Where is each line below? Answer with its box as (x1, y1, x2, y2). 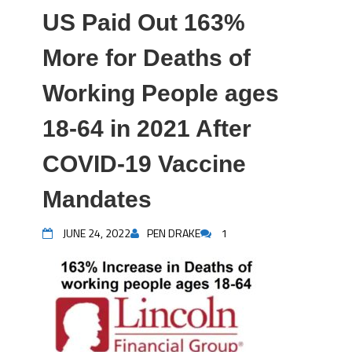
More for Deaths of (42, 45, 251, 71)
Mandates (42, 186, 152, 212)
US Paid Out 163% (42, 9, 245, 35)
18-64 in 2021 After (42, 115, 251, 141)
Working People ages (42, 80, 279, 106)
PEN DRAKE (147, 225, 200, 241)
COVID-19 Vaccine (42, 151, 246, 177)
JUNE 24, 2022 (63, 225, 130, 241)
